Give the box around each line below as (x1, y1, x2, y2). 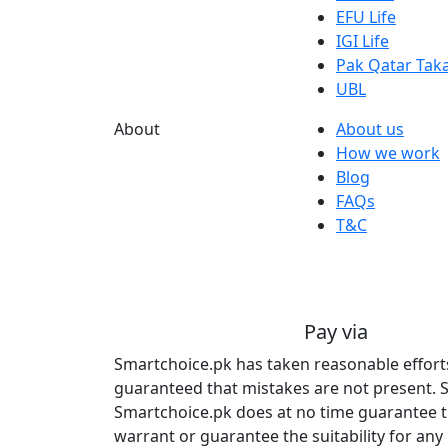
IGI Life (336, 29, 389, 52)
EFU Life (336, 5, 396, 28)
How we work (336, 141, 440, 164)
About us (336, 117, 404, 140)
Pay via (304, 317, 368, 345)
